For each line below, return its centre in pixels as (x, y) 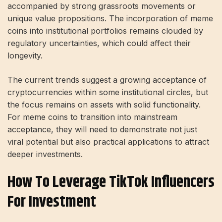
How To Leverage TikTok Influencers (111, 182)
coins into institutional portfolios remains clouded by (105, 31)
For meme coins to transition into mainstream (92, 117)
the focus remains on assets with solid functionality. (104, 105)
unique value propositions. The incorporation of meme (110, 19)
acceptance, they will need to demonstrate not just (102, 130)
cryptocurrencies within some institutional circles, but (108, 92)
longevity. (25, 56)
